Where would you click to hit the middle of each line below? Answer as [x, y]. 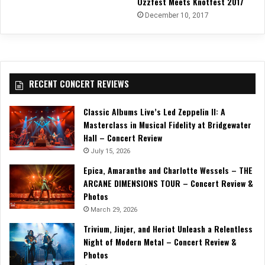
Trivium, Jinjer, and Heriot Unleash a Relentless [168, 228]
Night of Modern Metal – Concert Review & [160, 241]
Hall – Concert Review [123, 137]
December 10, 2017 [177, 15]
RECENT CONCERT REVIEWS [79, 83]
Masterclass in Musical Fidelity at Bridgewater [167, 124]
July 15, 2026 [110, 151]
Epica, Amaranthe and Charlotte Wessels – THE [168, 170]
